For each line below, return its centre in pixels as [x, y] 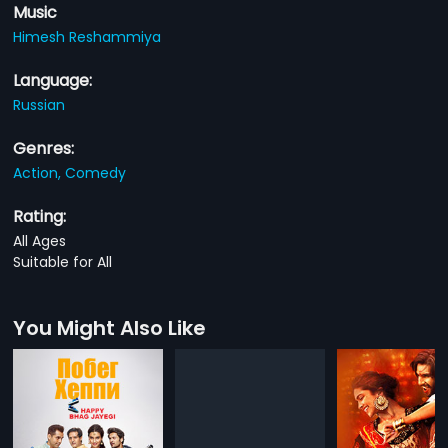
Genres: [44, 148]
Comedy [96, 172]
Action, [39, 172]
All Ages [40, 240]
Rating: [40, 216]
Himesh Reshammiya [87, 36]
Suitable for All [63, 261]
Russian [39, 104]
